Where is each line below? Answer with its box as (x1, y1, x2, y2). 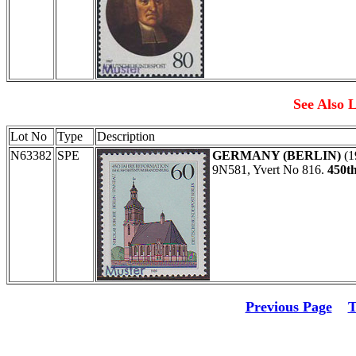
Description (97, 129, 155, 143)
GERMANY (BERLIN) (212, 148, 341, 162)
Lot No (10, 129, 47, 143)
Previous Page (245, 298, 332, 315)
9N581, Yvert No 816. (212, 162, 327, 176)
